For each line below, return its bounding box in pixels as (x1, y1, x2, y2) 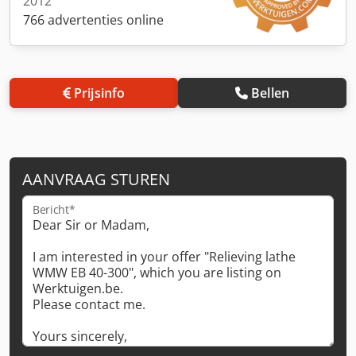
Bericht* (33, 202, 75, 217)
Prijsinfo (73, 83, 126, 102)
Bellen (251, 83, 290, 102)
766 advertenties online (23, 10, 164, 29)
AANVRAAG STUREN (22, 168, 170, 190)
